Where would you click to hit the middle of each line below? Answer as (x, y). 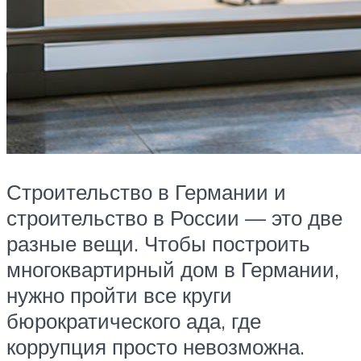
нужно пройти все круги (119, 295)
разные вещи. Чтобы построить (158, 244)
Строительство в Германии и (146, 192)
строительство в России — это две (174, 218)
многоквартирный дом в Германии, (173, 270)
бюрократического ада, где (134, 321)
